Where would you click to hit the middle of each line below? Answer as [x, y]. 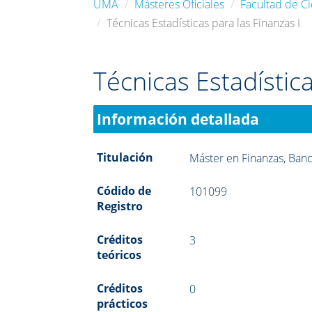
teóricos [119, 255]
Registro [120, 206]
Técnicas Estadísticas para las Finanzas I [204, 23]
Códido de [124, 190]
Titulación [125, 157]
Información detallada [178, 119]
